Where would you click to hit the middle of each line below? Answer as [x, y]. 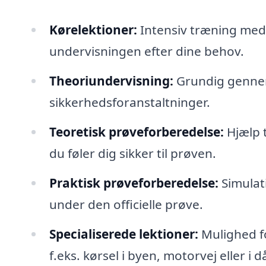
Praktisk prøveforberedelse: [134, 183]
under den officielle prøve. [126, 204]
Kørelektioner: [93, 30]
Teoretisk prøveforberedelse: [136, 132]
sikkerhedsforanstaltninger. [129, 102]
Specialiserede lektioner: [123, 234]
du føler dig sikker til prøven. [132, 153]
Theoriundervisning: [111, 81]
